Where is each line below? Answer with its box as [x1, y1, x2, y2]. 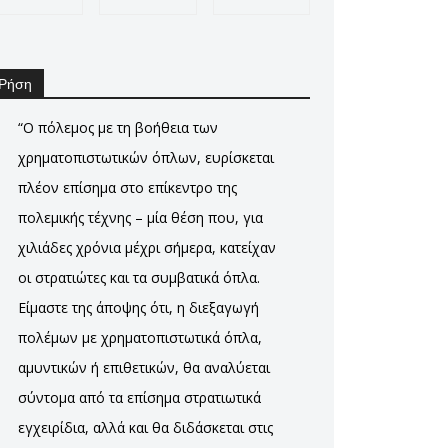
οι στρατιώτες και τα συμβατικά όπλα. [18, 268, 260, 287]
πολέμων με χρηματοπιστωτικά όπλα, [18, 328, 262, 347]
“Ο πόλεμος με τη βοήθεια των [18, 118, 218, 137]
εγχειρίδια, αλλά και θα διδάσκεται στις [18, 418, 273, 437]
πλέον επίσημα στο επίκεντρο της [18, 178, 237, 197]
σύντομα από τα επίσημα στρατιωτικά [18, 388, 261, 407]
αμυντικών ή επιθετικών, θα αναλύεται [18, 358, 270, 377]
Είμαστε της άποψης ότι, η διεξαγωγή [18, 298, 259, 317]
